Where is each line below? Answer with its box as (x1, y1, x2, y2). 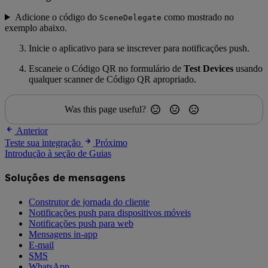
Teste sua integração (5, 138, 81, 148)
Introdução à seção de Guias (5, 148, 111, 159)
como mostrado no (161, 12, 234, 22)
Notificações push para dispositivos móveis (29, 207, 191, 218)
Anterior (16, 126, 48, 136)
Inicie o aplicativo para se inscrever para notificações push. (29, 43, 249, 53)
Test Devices (184, 63, 233, 74)
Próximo (95, 138, 127, 148)
